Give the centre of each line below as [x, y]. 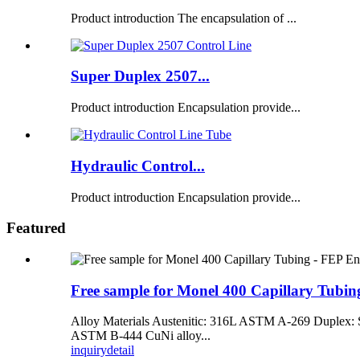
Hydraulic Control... [138, 166]
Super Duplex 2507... [140, 76]
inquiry [89, 350]
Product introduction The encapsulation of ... [184, 18]
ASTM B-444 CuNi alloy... [141, 336]
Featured [36, 228]
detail [121, 350]
